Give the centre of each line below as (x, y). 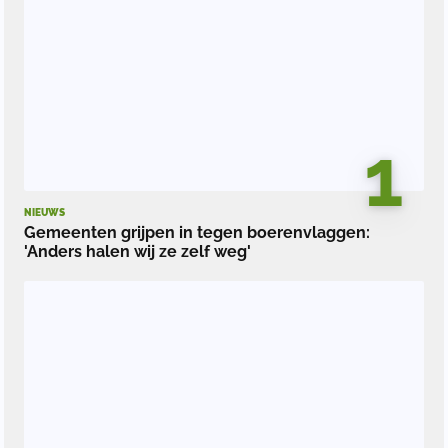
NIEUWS (44, 212)
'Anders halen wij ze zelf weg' (137, 251)
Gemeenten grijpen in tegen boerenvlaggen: (197, 232)
